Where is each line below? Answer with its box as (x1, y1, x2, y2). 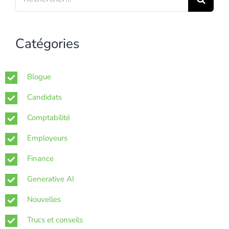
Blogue (27, 71, 51, 82)
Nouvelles (27, 194, 61, 204)
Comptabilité (27, 112, 70, 123)
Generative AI (27, 173, 74, 184)
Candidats (27, 91, 62, 102)
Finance (27, 153, 54, 164)
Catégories (15, 34, 80, 53)
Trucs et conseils (27, 214, 83, 225)
